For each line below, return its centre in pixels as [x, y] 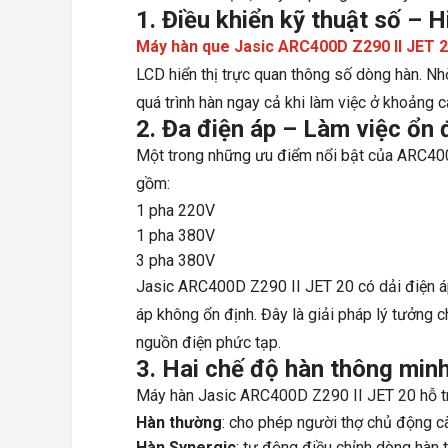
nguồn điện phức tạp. [208, 343]
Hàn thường [179, 423]
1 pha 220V [175, 211]
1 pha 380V [175, 236]
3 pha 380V [175, 261]
